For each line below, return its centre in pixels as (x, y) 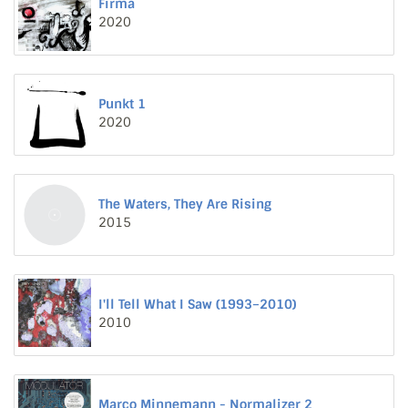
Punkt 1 (122, 104)
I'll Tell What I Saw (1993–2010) (197, 304)
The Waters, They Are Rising (185, 204)
